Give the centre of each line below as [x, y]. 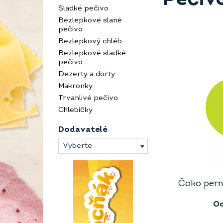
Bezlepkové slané [90, 21]
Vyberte [77, 146]
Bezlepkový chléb [90, 42]
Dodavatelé [83, 130]
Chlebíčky [75, 110]
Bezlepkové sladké [92, 54]
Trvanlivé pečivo [88, 98]
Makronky [75, 86]
